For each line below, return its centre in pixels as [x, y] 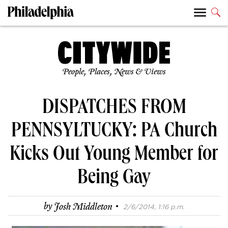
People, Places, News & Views [114, 72]
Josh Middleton [83, 207]
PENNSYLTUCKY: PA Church [114, 133]
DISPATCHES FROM [114, 109]
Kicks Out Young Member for [114, 156]
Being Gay [114, 179]
